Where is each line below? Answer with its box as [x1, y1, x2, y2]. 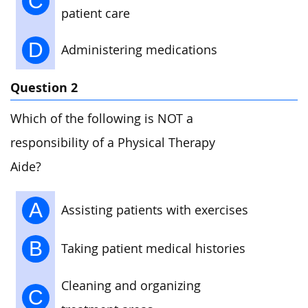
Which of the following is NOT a [10, 110, 193, 126]
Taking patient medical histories [61, 240, 245, 256]
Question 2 [10, 79, 78, 97]
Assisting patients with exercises [61, 201, 248, 218]
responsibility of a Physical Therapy [10, 134, 215, 151]
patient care [61, 5, 130, 22]
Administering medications [61, 42, 217, 58]
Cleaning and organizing [61, 277, 201, 294]
